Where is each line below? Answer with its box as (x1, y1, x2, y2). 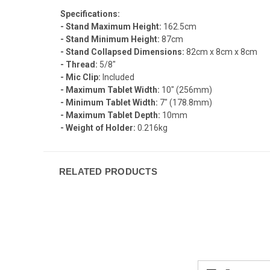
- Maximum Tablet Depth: (60, 110, 160, 120)
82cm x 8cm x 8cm (184, 46, 257, 57)
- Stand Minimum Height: (60, 34, 160, 44)
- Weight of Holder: (60, 122, 136, 133)
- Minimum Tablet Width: (60, 97, 158, 107)
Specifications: (60, 8, 120, 19)
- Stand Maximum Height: (60, 21, 162, 31)
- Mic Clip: (60, 72, 101, 82)
